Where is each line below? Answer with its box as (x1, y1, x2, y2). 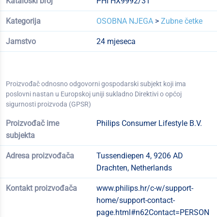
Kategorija (6, 16, 41, 26)
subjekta (6, 131, 35, 140)
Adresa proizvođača (6, 151, 74, 161)
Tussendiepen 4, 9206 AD (96, 151, 183, 161)
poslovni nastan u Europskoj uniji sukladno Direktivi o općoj (6, 90, 182, 98)
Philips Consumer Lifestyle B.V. (96, 119, 204, 128)
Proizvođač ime (6, 119, 59, 128)
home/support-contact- (96, 196, 175, 205)
